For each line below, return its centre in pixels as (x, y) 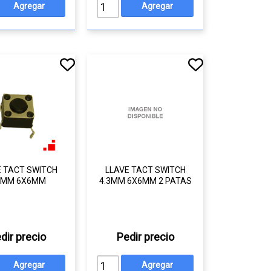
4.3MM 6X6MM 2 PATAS (145, 181)
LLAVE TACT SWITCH (145, 170)
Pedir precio (145, 237)
